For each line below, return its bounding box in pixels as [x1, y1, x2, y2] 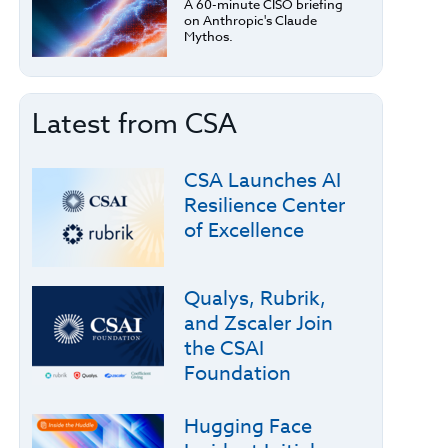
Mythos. [183, 26, 233, 45]
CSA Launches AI [183, 166, 341, 195]
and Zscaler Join [183, 309, 333, 338]
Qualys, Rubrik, [183, 284, 326, 313]
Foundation [183, 359, 291, 388]
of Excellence [183, 216, 304, 245]
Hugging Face [183, 412, 312, 441]
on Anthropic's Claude [183, 10, 317, 29]
